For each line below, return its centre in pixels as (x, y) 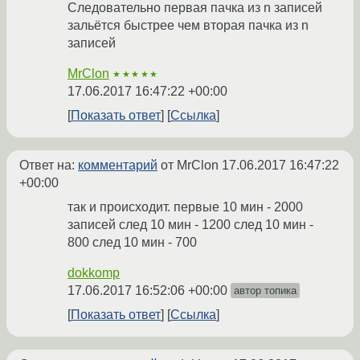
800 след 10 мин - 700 (132, 243)
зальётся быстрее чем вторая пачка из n (188, 26)
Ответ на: (49, 166)
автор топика (265, 291)
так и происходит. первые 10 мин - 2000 (185, 207)
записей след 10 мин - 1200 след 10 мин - (190, 225)
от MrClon (190, 166)
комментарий (118, 166)
